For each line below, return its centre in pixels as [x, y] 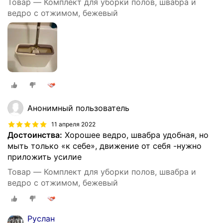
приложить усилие [45, 157]
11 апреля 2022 [73, 124]
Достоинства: [35, 135]
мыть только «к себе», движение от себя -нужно [105, 146]
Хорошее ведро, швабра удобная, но [135, 135]
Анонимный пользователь [78, 108]
